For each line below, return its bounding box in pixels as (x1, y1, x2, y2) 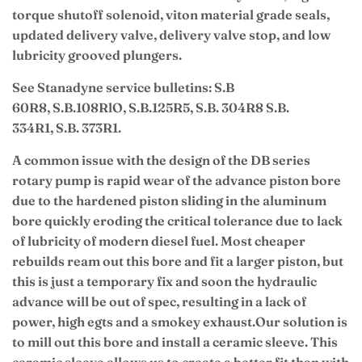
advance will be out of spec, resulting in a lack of (12, 293, 306, 310)
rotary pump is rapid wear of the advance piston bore (12, 172, 341, 189)
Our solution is (255, 314, 347, 330)
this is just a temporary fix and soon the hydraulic (12, 273, 317, 290)
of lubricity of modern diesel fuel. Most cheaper (12, 233, 305, 250)
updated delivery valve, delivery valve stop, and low (12, 27, 330, 44)
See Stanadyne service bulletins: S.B (12, 79, 234, 96)
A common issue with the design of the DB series (12, 152, 310, 169)
